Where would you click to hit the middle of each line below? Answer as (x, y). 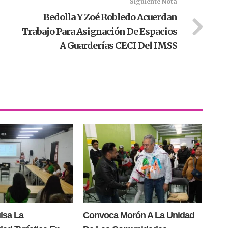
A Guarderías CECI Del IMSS (118, 46)
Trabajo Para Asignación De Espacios (99, 32)
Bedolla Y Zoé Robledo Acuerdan (110, 17)
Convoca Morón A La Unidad (138, 216)
